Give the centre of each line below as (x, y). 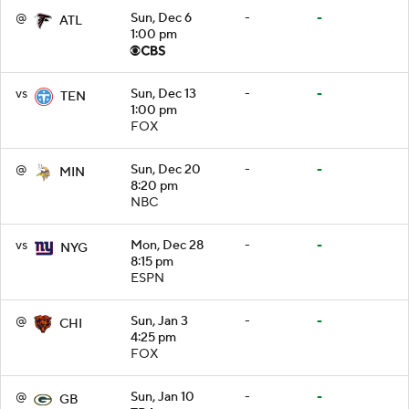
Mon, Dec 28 (167, 245)
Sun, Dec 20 (166, 169)
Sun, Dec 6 (161, 18)
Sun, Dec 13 (163, 94)
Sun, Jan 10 (163, 397)
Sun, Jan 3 (159, 321)
